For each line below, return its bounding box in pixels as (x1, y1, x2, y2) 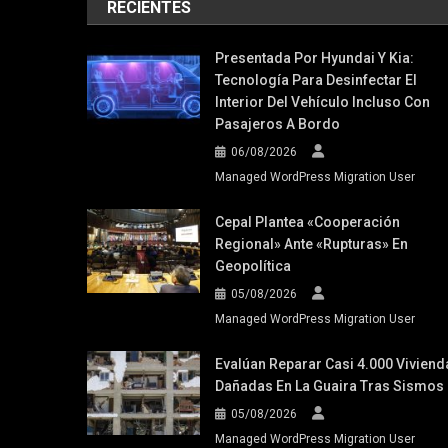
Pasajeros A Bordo (214, 115, 340, 132)
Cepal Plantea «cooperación (214, 213, 400, 230)
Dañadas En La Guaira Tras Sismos (214, 377, 444, 394)
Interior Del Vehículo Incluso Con (214, 93, 430, 110)
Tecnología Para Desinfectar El (214, 71, 417, 88)
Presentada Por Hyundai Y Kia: (214, 49, 414, 66)
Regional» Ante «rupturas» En (214, 235, 408, 252)
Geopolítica (214, 257, 291, 274)
